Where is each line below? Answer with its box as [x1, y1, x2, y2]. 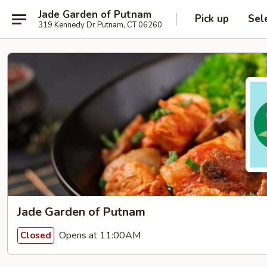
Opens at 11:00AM [57, 228, 141, 242]
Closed [20, 229, 51, 241]
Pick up [195, 12, 229, 26]
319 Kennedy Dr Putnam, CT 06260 [38, 19, 162, 30]
